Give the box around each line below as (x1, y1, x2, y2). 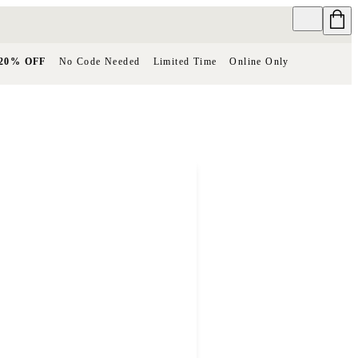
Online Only (229, 56, 289, 67)
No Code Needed (58, 56, 141, 67)
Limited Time (153, 56, 217, 67)
